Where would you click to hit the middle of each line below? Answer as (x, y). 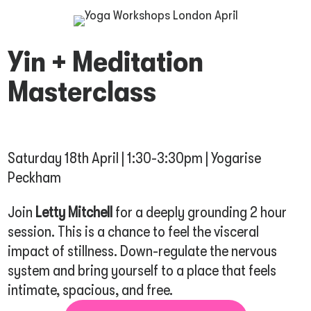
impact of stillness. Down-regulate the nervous (143, 251)
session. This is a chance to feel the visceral (134, 232)
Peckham (35, 178)
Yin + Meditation (106, 62)
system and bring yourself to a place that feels (142, 271)
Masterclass (82, 92)
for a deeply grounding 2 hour (201, 212)
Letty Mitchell (76, 212)
